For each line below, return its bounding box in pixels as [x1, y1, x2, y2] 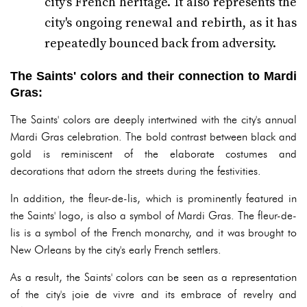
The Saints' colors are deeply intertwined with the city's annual [10, 113, 297, 126]
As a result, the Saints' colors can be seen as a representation [10, 271, 297, 284]
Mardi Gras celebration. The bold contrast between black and [10, 130, 297, 143]
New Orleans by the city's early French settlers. [10, 243, 221, 256]
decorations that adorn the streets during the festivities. [10, 164, 261, 177]
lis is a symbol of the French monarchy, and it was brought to [10, 226, 297, 239]
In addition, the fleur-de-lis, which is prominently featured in [10, 192, 297, 205]
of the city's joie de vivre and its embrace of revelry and [10, 288, 297, 301]
